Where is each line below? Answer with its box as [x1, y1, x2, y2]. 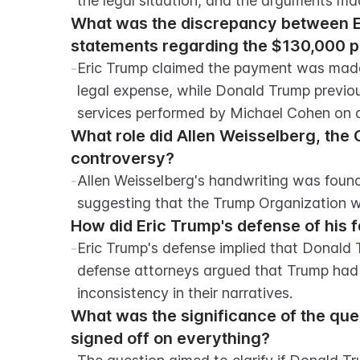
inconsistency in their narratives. [77, 284, 292, 301]
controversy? [71, 149, 174, 168]
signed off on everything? [71, 329, 270, 348]
